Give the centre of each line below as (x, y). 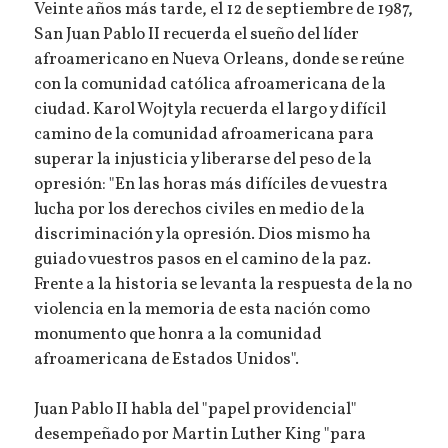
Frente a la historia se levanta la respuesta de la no (223, 284)
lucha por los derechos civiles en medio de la (200, 209)
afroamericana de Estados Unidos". (168, 359)
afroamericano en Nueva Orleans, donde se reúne (219, 59)
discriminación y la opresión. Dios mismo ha (203, 234)
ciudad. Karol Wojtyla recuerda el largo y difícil (210, 109)
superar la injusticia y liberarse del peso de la (203, 159)
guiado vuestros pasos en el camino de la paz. (203, 259)
